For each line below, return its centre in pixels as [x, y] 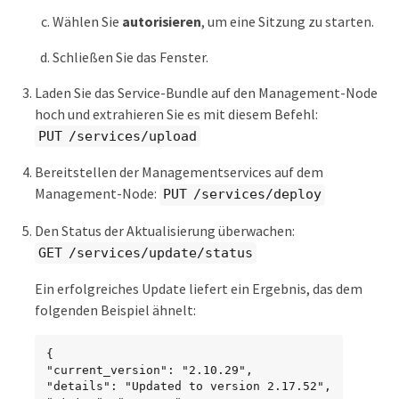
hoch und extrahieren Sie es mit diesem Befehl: [176, 114]
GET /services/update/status [146, 252]
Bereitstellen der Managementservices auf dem [179, 172]
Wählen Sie [87, 21]
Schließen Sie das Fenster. [130, 57]
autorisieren [162, 21]
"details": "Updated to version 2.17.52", [189, 387]
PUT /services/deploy [242, 195]
